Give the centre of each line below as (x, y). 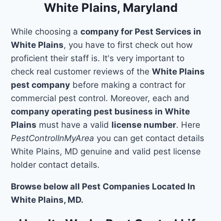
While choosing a (46, 31)
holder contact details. (55, 165)
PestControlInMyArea (53, 138)
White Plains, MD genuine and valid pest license (106, 151)
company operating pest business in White (101, 111)
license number (144, 125)
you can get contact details (149, 138)
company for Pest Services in (141, 31)
